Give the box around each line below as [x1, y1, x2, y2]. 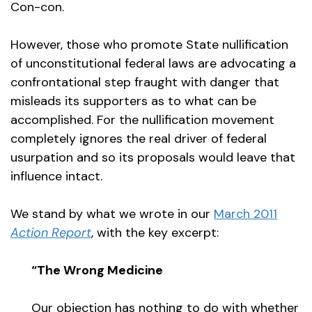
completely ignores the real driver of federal [10, 130, 267, 148]
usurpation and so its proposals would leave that [10, 149, 295, 166]
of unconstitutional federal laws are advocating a [10, 55, 296, 72]
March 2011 [214, 205, 277, 223]
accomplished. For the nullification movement [10, 111, 274, 129]
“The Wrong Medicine [31, 262, 163, 279]
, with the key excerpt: [91, 224, 219, 242]
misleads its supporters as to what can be [10, 93, 256, 110]
